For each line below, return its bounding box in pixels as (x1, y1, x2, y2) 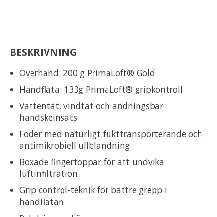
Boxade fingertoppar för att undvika (19, 155, 164, 168)
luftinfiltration (19, 167, 77, 179)
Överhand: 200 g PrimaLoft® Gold (19, 66, 155, 78)
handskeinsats (19, 111, 77, 123)
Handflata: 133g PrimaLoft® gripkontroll (19, 83, 183, 95)
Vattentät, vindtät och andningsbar (19, 99, 163, 111)
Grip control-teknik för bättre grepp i (19, 184, 167, 196)
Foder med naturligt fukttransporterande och (19, 127, 202, 139)
